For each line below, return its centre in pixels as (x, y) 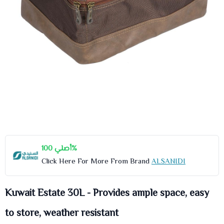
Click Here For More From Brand (96, 162)
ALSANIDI (168, 162)
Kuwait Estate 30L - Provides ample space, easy (107, 194)
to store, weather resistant (62, 214)
